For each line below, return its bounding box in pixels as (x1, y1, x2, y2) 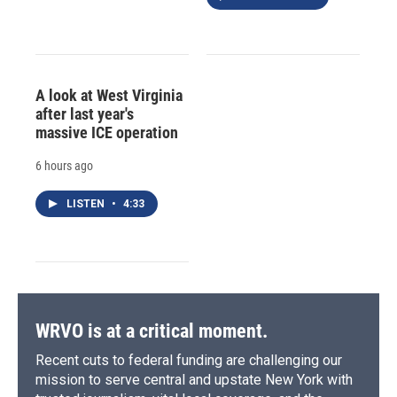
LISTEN (66, 197, 107, 210)
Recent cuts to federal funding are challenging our (35, 351, 342, 369)
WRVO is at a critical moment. (35, 319, 268, 342)
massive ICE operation (35, 122, 178, 142)
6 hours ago (35, 158, 93, 173)
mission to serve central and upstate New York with (35, 370, 353, 388)
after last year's (35, 104, 134, 123)
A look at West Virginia (35, 85, 183, 105)
